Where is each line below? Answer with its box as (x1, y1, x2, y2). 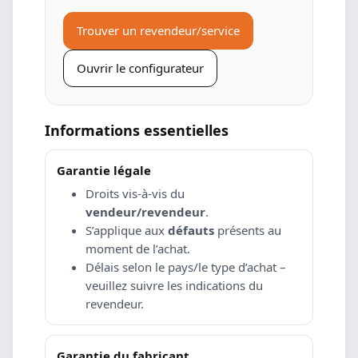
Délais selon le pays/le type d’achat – (86, 259, 286, 275)
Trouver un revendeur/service (77, 22, 240, 38)
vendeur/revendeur (86, 204, 205, 220)
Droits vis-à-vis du (86, 185, 185, 201)
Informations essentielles (45, 121, 229, 140)
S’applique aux (86, 222, 168, 238)
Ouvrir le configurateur (77, 60, 204, 76)
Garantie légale (57, 162, 151, 178)
